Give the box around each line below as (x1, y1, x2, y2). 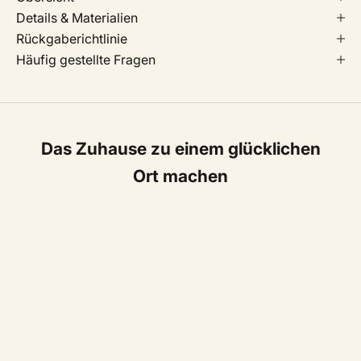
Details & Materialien (16, 9, 138, 26)
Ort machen (133, 165, 228, 186)
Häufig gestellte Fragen (16, 51, 156, 68)
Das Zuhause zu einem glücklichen (40, 138, 321, 159)
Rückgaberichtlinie (16, 30, 127, 47)
